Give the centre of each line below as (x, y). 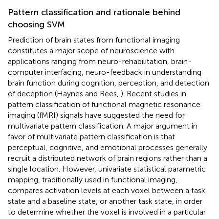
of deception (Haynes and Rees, (64, 93)
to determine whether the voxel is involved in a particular (107, 212)
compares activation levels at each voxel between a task (107, 190)
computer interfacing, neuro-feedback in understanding (105, 72)
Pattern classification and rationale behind (94, 12)
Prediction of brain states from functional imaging (94, 40)
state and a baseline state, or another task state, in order (105, 201)
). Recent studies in (153, 93)
